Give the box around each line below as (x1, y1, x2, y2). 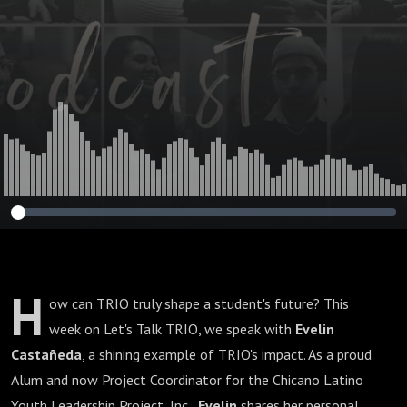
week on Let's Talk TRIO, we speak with (49, 320, 295, 338)
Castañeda (11, 345, 82, 363)
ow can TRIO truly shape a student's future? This (49, 294, 349, 313)
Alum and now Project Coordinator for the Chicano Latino (11, 371, 363, 389)
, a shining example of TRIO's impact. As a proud (82, 345, 372, 363)
